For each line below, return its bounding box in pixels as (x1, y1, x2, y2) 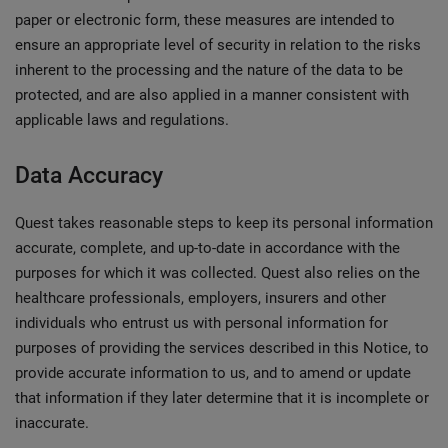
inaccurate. (15, 414, 89, 432)
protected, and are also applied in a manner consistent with (15, 86, 409, 104)
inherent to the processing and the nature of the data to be (15, 61, 403, 79)
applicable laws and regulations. (15, 111, 229, 129)
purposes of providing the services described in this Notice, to (15, 339, 429, 357)
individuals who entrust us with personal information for (15, 314, 388, 332)
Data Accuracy (15, 162, 163, 189)
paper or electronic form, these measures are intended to (15, 11, 395, 29)
